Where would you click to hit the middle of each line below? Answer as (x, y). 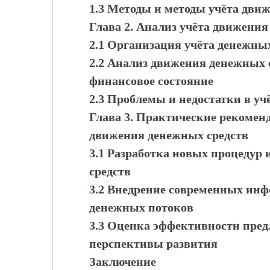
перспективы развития (153, 243)
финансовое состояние (151, 81)
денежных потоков (141, 207)
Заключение (123, 262)
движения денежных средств (169, 135)
